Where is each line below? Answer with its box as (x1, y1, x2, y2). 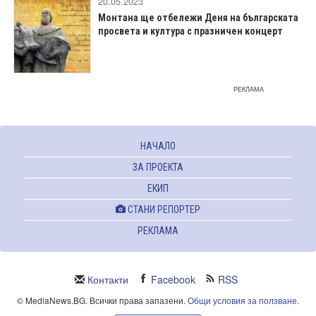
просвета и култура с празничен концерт (98, 25, 283, 37)
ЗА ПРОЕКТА (133, 162, 183, 173)
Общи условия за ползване (188, 294, 297, 306)
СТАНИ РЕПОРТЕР (126, 204, 200, 215)
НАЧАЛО (140, 140, 176, 152)
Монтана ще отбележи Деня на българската (98, 12, 298, 23)
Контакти (87, 272, 128, 286)
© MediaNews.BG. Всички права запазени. (17, 294, 188, 306)
